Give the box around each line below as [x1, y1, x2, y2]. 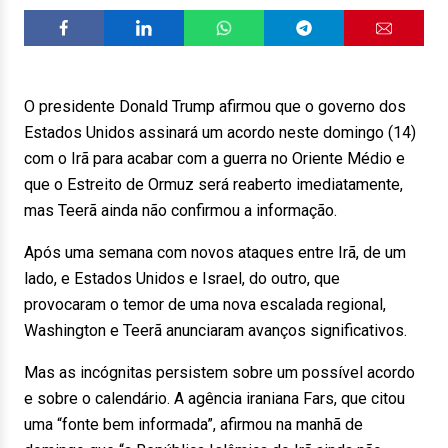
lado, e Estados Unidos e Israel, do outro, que [24, 269, 340, 288]
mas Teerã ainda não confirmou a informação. [24, 201, 337, 220]
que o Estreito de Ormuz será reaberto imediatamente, [24, 175, 403, 194]
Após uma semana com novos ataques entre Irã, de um [24, 243, 406, 262]
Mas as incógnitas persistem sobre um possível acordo [24, 363, 415, 382]
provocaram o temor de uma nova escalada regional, [24, 295, 386, 314]
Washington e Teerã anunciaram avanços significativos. [24, 321, 407, 340]
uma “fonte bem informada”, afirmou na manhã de [24, 415, 363, 434]
